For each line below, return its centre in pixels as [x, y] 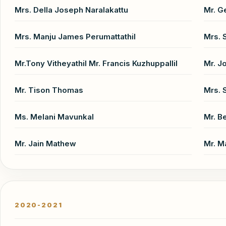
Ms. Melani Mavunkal [54, 117]
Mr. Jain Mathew [45, 143]
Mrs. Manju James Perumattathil [75, 36]
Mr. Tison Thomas [49, 90]
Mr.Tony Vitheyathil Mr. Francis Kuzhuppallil [96, 63]
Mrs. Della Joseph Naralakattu [71, 10]
